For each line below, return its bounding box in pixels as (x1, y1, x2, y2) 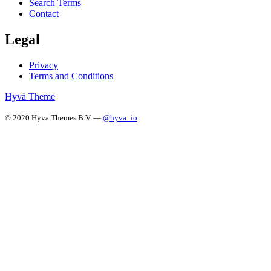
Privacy (29, 60, 58, 70)
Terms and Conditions (29, 71, 113, 81)
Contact (29, 8, 59, 19)
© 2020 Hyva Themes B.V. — (5, 113, 103, 122)
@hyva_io (103, 113, 137, 122)
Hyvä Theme (5, 91, 55, 102)
